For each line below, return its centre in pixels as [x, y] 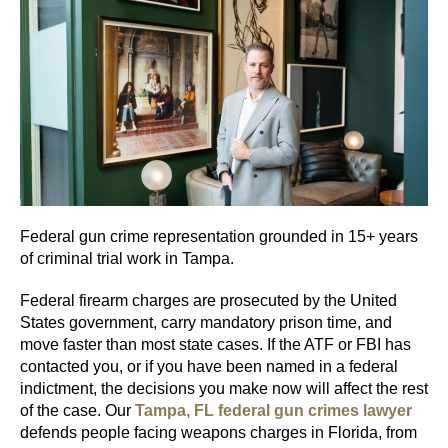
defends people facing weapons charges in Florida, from [218, 433]
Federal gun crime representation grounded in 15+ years [219, 237]
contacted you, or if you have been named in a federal [209, 367]
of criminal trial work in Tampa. [127, 259]
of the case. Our [75, 411]
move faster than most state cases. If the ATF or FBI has [215, 345]
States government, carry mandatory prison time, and [206, 323]
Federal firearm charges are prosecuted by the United [208, 301]
